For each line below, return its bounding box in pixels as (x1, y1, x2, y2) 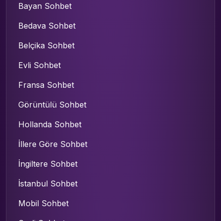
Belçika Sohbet (18, 40, 74, 50)
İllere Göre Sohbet (18, 139, 87, 149)
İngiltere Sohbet (18, 158, 77, 169)
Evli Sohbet (18, 60, 61, 70)
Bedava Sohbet (18, 20, 75, 31)
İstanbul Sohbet (18, 178, 77, 188)
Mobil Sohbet (18, 198, 69, 208)
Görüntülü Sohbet (18, 99, 86, 110)
